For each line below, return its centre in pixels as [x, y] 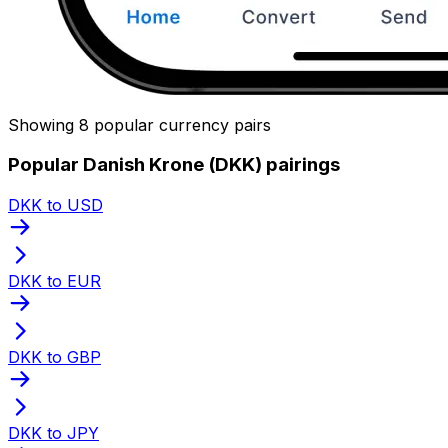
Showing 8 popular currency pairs [139, 124]
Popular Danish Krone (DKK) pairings [174, 165]
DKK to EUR [54, 280]
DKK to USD [55, 204]
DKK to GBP [54, 356]
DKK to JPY [53, 432]
